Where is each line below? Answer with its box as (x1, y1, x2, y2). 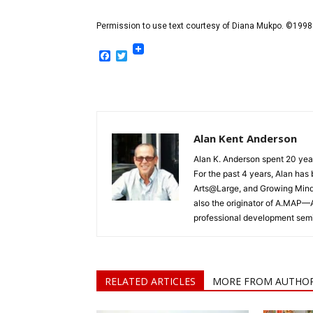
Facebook (110, 48, 161, 64)
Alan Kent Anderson (194, 131, 297, 145)
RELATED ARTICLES (105, 274, 196, 288)
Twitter (127, 48, 166, 64)
